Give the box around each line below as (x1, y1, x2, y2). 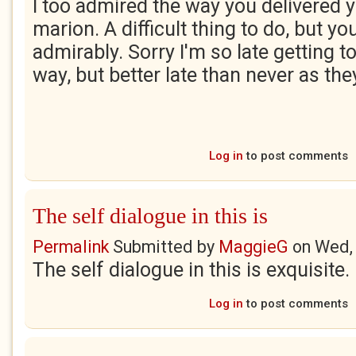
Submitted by (109, 237, 219, 257)
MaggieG (219, 237, 288, 257)
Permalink (33, 237, 109, 257)
